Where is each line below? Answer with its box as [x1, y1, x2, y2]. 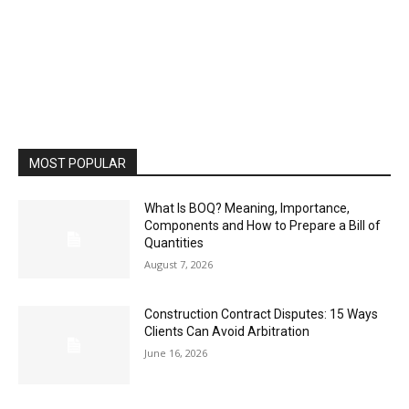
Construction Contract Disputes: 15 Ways [144, 306, 379, 321]
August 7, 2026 [144, 257, 214, 272]
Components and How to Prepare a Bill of [144, 218, 382, 234]
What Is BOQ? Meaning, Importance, [144, 201, 351, 216]
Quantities [144, 236, 204, 251]
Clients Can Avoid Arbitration [144, 323, 310, 339]
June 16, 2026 [144, 345, 208, 360]
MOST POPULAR [29, 156, 126, 172]
